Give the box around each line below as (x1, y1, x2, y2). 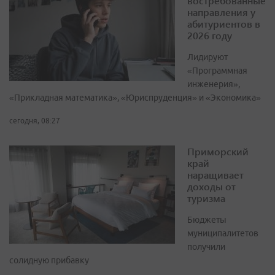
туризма (187, 192, 225, 205)
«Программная (187, 66, 247, 76)
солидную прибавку (9, 255, 89, 266)
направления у (187, 6, 255, 19)
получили (187, 242, 225, 252)
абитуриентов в (187, 17, 260, 31)
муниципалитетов (187, 228, 258, 239)
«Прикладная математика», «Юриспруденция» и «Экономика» (9, 93, 261, 103)
